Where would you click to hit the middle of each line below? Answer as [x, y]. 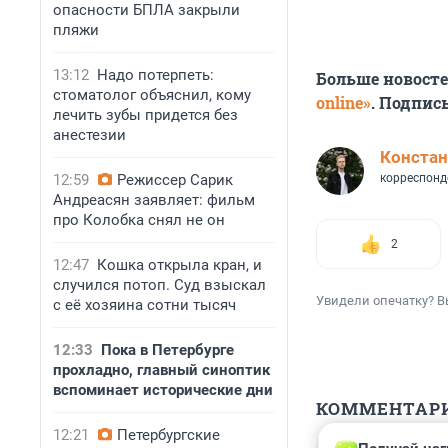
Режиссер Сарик [175, 180]
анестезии [89, 135]
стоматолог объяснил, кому [152, 95]
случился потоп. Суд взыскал [159, 285]
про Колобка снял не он [139, 220]
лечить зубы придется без [145, 115]
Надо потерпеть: [155, 75]
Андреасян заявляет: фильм [154, 200]
